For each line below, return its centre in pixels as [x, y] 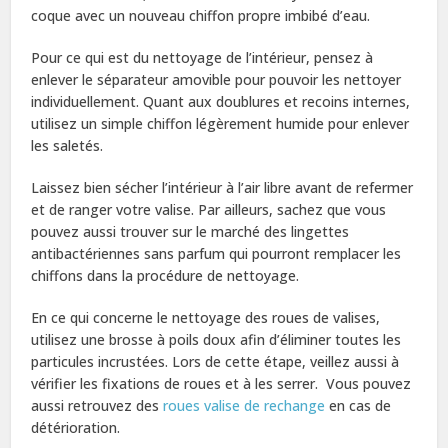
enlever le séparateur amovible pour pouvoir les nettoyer [216, 79]
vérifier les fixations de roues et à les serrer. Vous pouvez [221, 383]
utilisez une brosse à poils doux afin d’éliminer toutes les [216, 339]
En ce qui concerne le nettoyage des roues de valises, [206, 317]
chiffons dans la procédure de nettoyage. [165, 275]
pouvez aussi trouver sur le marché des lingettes [190, 231]
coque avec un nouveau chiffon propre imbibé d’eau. [201, 15]
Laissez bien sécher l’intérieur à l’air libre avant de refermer [222, 187]
